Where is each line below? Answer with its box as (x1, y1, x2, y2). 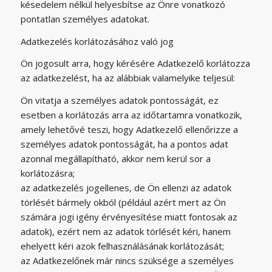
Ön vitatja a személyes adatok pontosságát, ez (20, 94, 219, 106)
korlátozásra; (20, 167, 75, 179)
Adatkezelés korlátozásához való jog (20, 35, 174, 47)
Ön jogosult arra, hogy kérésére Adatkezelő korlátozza (20, 57, 250, 70)
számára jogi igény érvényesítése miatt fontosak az (20, 211, 237, 223)
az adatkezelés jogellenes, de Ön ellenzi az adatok (20, 182, 231, 194)
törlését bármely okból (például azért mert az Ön (20, 196, 226, 208)
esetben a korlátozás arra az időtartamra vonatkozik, (20, 109, 242, 121)
